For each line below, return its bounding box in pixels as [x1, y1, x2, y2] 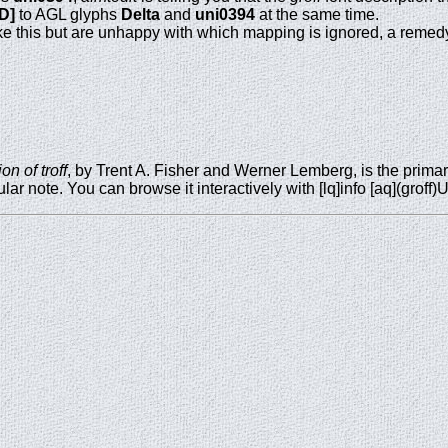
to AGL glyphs [15, 5, 121, 23]
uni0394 [195, 5, 255, 23]
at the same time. [255, 5, 379, 23]
